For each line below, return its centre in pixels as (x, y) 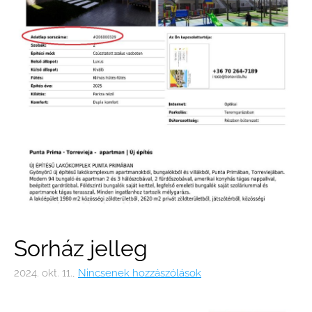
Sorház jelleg (81, 249)
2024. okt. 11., (45, 273)
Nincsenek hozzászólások (140, 273)
